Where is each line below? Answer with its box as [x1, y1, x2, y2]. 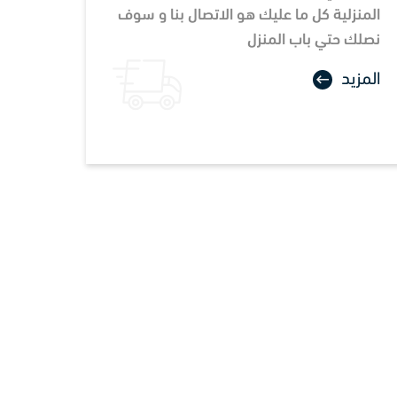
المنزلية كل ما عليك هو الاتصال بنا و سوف [118, 6, 380, 24]
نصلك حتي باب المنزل [247, 31, 380, 49]
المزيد [341, 70, 380, 89]
